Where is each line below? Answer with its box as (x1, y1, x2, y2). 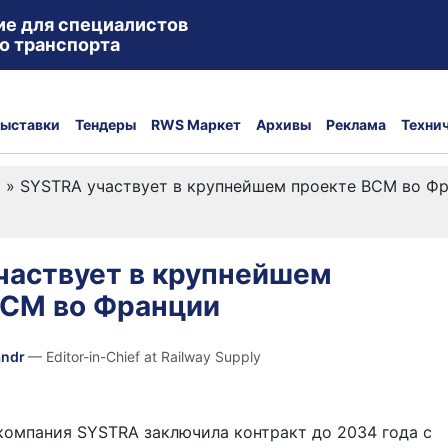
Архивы (256, 115, 311, 133)
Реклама (326, 115, 386, 133)
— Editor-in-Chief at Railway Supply (28, 348, 261, 365)
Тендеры (75, 115, 136, 133)
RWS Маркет (151, 115, 241, 133)
